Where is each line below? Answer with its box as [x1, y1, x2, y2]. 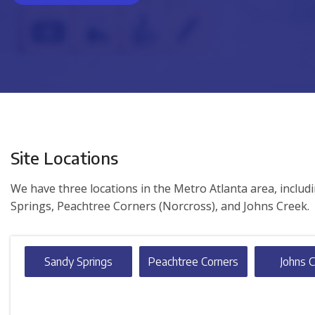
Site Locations [11, 147, 118, 169]
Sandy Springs [44, 255, 113, 269]
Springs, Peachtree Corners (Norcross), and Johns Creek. [11, 198, 309, 214]
